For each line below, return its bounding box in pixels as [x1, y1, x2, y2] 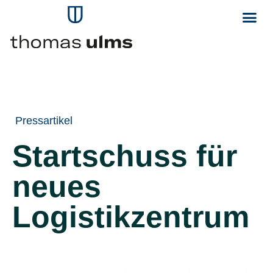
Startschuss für [12, 138, 237, 173]
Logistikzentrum [12, 199, 249, 234]
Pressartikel [15, 114, 73, 127]
